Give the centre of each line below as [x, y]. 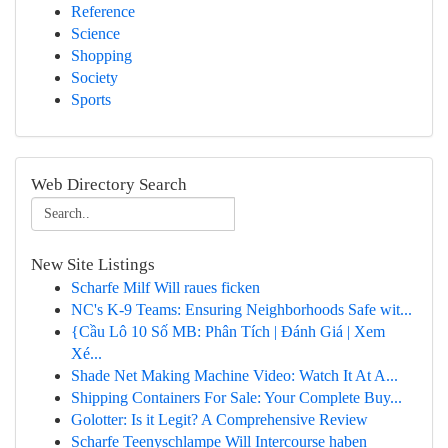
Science [95, 33]
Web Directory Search [109, 184]
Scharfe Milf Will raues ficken [165, 287]
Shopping [101, 55]
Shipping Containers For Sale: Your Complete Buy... [236, 397]
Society [94, 77]
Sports [91, 99]
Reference [103, 11]
